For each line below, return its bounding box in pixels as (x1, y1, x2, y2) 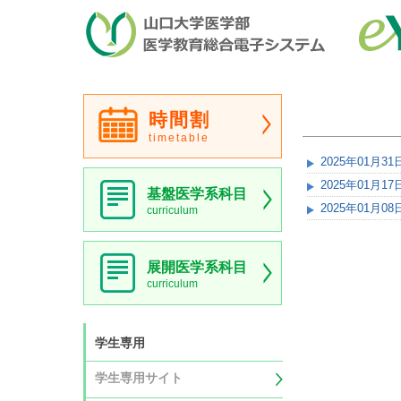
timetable (148, 132, 209, 144)
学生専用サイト (94, 371, 183, 385)
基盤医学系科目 (146, 186, 247, 201)
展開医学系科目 (146, 260, 247, 275)
